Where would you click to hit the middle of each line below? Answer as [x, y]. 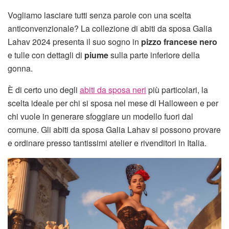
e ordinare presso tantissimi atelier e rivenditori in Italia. [107, 143]
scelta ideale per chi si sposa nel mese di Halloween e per [113, 103]
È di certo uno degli [44, 90]
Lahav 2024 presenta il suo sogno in [73, 42]
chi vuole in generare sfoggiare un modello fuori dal [100, 117]
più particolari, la [177, 90]
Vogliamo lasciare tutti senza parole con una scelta [99, 15]
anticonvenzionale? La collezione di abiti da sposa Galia [110, 29]
